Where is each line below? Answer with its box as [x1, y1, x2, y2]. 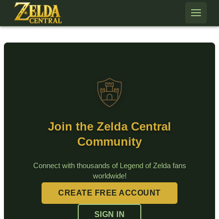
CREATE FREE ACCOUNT [58, 189, 161, 197]
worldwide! [92, 171, 127, 180]
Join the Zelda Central [48, 119, 171, 133]
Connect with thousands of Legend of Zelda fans [33, 161, 186, 170]
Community [77, 134, 142, 148]
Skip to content [2, 3, 58, 12]
